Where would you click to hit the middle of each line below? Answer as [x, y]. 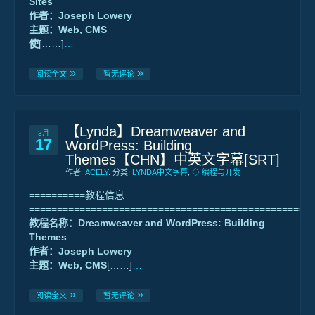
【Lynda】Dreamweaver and [155, 131]
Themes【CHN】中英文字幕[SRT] [173, 160]
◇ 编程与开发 [216, 172]
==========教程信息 [77, 195]
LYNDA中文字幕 [160, 172]
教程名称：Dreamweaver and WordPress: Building [147, 223]
